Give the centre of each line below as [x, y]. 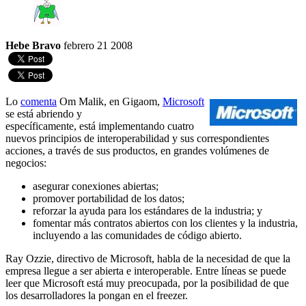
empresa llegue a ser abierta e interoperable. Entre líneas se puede [146, 271]
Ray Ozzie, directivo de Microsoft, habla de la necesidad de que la [148, 259]
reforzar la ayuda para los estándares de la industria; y [148, 211]
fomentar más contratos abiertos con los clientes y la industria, [165, 223]
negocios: [26, 163]
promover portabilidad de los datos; [109, 199]
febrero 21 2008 [98, 46]
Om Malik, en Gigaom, [110, 102]
